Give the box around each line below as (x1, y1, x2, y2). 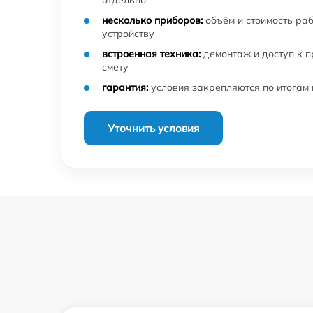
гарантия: (102, 80, 148, 94)
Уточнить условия (108, 121, 199, 135)
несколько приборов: (102, 13, 203, 27)
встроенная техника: (102, 47, 201, 60)
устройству (102, 27, 154, 40)
